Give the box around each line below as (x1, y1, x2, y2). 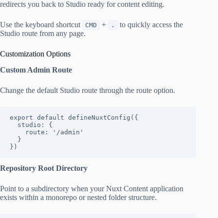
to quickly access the (118, 20, 183, 29)
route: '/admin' (10, 128, 25, 136)
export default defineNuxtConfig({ (10, 114, 138, 122)
